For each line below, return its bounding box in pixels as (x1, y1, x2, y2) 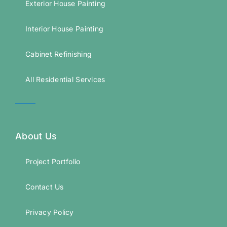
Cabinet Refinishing (25, 50, 92, 59)
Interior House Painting (25, 24, 104, 33)
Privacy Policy (25, 208, 74, 217)
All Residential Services (25, 75, 105, 84)
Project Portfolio (25, 157, 81, 166)
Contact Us (25, 182, 64, 192)
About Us (15, 131, 57, 142)
